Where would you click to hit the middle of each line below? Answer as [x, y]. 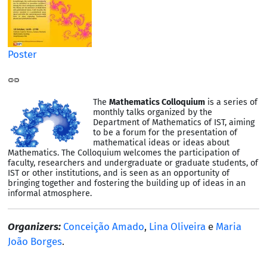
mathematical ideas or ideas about [162, 143]
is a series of [232, 103]
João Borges [35, 241]
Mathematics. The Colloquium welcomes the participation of [123, 153]
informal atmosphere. [49, 194]
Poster [22, 55]
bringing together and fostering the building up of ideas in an [126, 184]
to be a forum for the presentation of [165, 133]
